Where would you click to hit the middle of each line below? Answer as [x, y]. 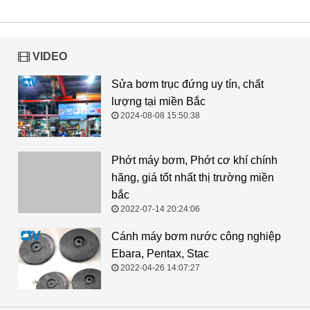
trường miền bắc [58, 177]
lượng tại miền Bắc [158, 101]
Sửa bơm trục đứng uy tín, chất [187, 84]
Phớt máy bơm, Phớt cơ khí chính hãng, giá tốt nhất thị [152, 160]
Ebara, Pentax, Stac [160, 253]
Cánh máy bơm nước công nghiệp [196, 236]
